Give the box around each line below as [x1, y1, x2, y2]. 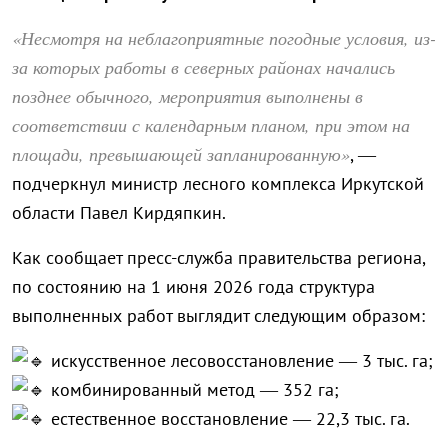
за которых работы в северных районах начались [12, 55, 395, 80]
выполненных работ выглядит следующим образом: [12, 304, 425, 328]
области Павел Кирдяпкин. [12, 201, 226, 225]
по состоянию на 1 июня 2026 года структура [12, 275, 375, 299]
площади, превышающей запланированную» [12, 142, 350, 167]
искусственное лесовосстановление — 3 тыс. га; [46, 349, 433, 373]
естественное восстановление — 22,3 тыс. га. [46, 407, 410, 431]
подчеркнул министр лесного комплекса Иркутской [12, 172, 424, 196]
